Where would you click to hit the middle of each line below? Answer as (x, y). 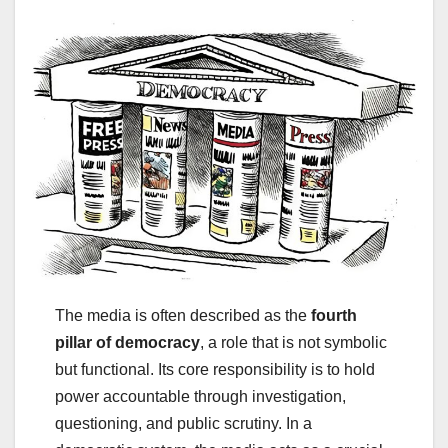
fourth (334, 316)
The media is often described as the (183, 316)
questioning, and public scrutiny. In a (183, 424)
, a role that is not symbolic (293, 343)
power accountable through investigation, (200, 397)
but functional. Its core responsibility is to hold (215, 370)
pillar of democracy (127, 343)
